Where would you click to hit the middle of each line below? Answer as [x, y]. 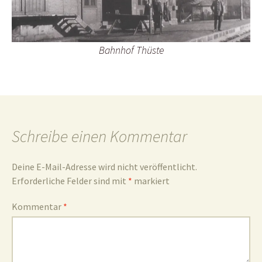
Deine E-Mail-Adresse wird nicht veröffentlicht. [104, 167]
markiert [151, 181]
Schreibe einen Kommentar [99, 137]
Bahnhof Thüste [131, 50]
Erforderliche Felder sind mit [70, 181]
